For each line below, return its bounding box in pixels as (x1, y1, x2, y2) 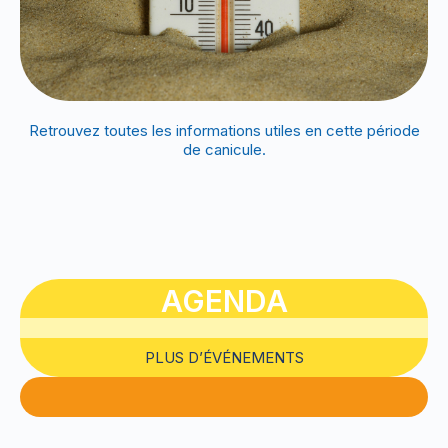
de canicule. (182, 139, 266, 159)
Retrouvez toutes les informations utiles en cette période (28, 120, 420, 140)
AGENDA (160, 282, 288, 319)
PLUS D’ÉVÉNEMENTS (144, 347, 304, 367)
